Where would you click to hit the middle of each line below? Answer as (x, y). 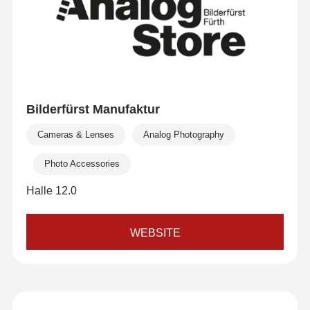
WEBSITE (155, 233)
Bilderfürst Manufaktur (93, 109)
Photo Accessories (82, 164)
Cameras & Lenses (75, 135)
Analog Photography (183, 135)
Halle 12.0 (51, 191)
